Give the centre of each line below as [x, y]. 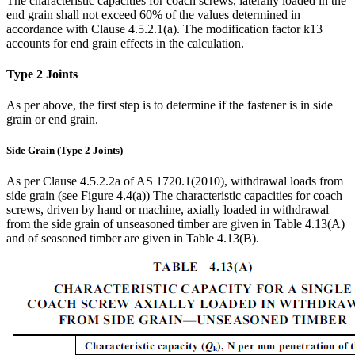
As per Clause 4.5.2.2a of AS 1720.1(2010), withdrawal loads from [175, 181]
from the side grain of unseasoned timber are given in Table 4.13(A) [176, 224]
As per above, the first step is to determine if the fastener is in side [170, 105]
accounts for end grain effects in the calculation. [125, 43]
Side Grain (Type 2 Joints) [65, 151]
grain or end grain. [52, 120]
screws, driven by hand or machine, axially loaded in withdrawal [168, 210]
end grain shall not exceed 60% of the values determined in [153, 14]
